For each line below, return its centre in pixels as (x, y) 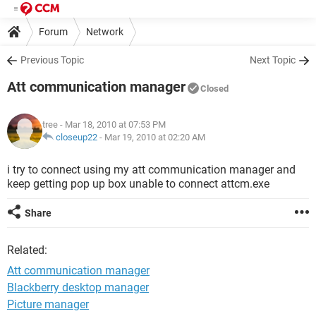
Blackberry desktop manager (78, 287)
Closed (214, 89)
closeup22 (77, 137)
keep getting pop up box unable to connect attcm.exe (138, 184)
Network (105, 31)
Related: (27, 250)
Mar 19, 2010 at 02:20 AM (155, 137)
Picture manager (48, 304)
